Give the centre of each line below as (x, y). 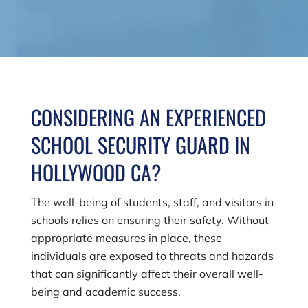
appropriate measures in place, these (126, 238)
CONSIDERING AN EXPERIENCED (148, 117)
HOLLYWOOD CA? (96, 172)
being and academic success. (106, 291)
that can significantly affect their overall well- (147, 274)
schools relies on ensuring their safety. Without (150, 220)
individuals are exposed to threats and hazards (152, 256)
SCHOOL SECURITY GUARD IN (140, 145)
